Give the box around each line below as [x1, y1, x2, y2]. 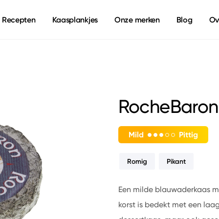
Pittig [178, 130, 198, 140]
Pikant [166, 157, 186, 166]
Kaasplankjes [52, 15, 98, 24]
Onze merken [114, 15, 160, 24]
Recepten [1, 15, 36, 24]
